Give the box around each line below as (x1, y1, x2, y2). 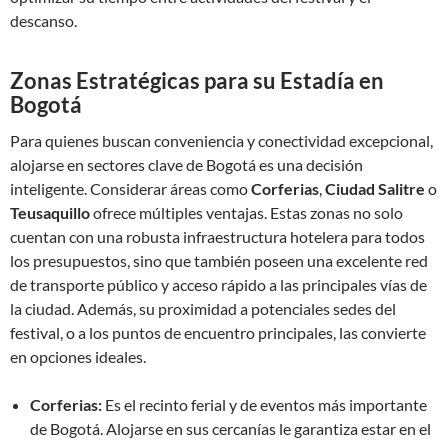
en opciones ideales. (10, 347, 146, 366)
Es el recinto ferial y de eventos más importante (102, 395, 427, 414)
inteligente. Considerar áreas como (10, 179, 251, 198)
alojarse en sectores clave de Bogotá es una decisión (10, 155, 363, 174)
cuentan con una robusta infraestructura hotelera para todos (10, 227, 425, 246)
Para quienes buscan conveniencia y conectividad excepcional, (10, 131, 433, 150)
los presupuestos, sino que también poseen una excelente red (10, 251, 428, 270)
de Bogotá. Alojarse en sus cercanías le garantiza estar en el (30, 419, 431, 438)
